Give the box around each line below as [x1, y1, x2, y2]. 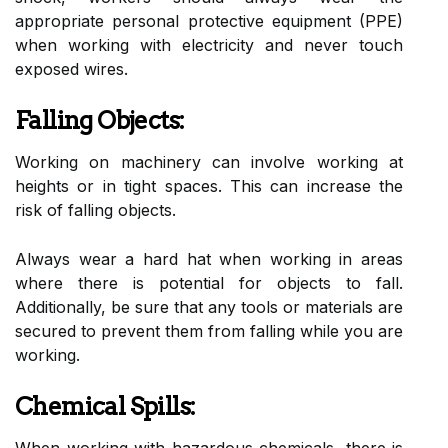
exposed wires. [15, 58, 128, 79]
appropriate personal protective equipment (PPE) [15, 10, 403, 31]
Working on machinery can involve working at [15, 151, 403, 172]
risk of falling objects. [15, 199, 176, 220]
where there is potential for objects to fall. [15, 272, 403, 293]
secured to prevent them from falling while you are [15, 320, 403, 341]
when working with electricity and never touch [15, 34, 403, 55]
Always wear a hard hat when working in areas [15, 248, 403, 269]
